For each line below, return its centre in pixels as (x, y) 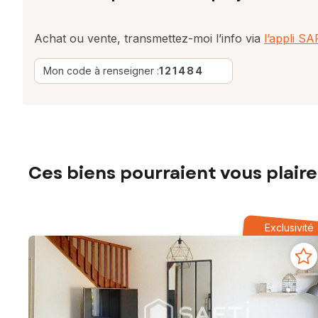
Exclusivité (289, 228)
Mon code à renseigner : (101, 70)
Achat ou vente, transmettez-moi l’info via (149, 38)
